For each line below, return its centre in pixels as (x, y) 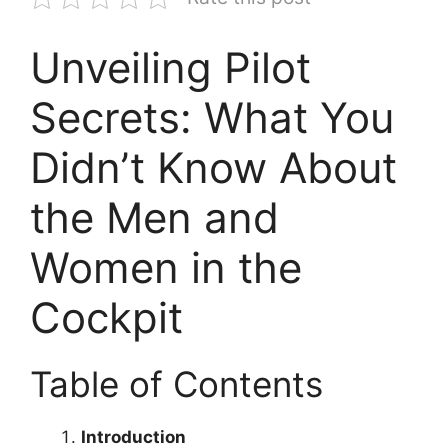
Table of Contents (176, 383)
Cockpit (106, 317)
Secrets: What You (212, 117)
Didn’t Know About (213, 167)
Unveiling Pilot (170, 67)
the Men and (154, 217)
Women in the (166, 267)
